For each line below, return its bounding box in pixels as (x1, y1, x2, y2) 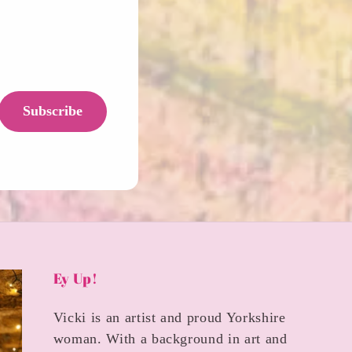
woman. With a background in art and (53, 331, 288, 347)
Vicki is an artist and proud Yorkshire (53, 310, 286, 326)
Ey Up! (53, 268, 98, 288)
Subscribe (23, 103, 83, 119)
